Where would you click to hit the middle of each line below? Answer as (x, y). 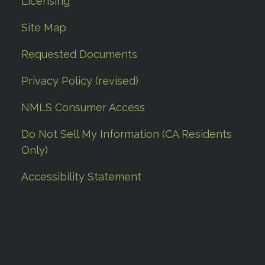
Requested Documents (79, 54)
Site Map (44, 28)
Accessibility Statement (81, 177)
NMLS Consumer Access (83, 108)
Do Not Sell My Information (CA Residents (127, 134)
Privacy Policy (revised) (80, 81)
